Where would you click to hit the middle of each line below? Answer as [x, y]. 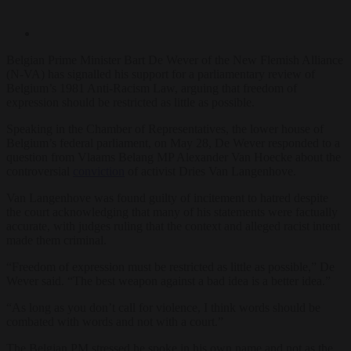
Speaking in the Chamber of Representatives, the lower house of [165, 128]
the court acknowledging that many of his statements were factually [172, 212]
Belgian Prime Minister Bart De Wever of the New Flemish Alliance [175, 60]
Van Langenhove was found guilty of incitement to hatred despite [167, 197]
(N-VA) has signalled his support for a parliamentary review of [161, 74]
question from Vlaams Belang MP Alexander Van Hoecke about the [174, 157]
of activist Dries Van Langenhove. [210, 171]
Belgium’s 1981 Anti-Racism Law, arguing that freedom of [152, 88]
